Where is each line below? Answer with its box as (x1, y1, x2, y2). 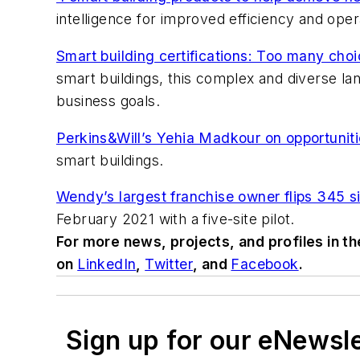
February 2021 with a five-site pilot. (56, 211, 295, 228)
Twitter (145, 256, 194, 273)
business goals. (56, 92, 161, 109)
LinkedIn (77, 256, 137, 273)
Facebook (231, 256, 299, 273)
